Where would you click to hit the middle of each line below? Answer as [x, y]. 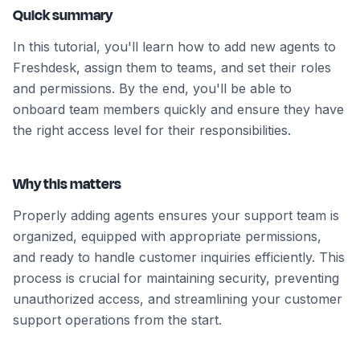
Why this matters [67, 184]
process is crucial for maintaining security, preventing [176, 278]
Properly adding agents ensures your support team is [176, 215]
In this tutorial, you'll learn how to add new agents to [174, 46]
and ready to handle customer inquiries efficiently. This [179, 257]
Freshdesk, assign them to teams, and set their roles [172, 67]
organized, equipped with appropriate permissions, [167, 236]
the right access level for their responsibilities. [152, 130]
